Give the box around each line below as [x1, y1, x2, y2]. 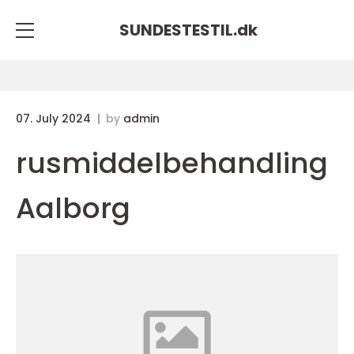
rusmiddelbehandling [16, 143, 328, 183]
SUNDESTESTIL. [119, 18, 237, 41]
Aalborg [16, 188, 130, 228]
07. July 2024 [16, 111, 94, 126]
